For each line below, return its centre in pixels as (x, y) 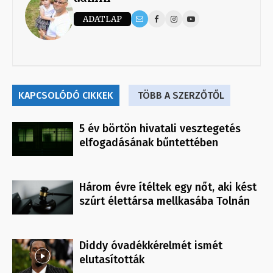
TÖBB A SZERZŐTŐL (181, 96)
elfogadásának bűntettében (149, 143)
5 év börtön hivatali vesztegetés (160, 129)
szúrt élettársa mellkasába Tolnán (165, 201)
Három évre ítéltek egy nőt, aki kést (168, 187)
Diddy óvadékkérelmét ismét (151, 246)
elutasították (112, 260)
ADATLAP (102, 19)
